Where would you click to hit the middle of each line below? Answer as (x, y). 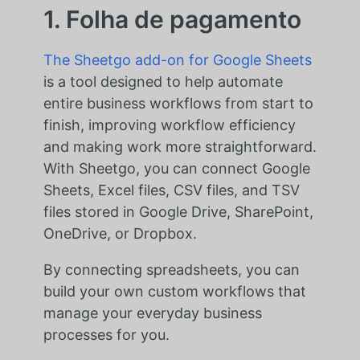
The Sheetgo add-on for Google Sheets (177, 59)
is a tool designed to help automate (163, 81)
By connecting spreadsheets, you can (171, 269)
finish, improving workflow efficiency (169, 125)
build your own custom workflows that (174, 291)
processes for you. (106, 334)
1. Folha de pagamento (172, 19)
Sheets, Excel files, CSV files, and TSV (171, 190)
